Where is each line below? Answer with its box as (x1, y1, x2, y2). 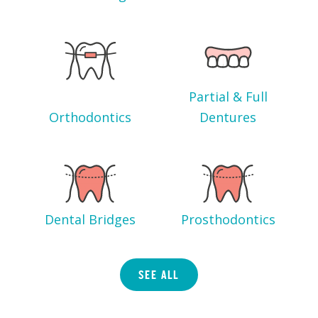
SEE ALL (138, 266, 180, 283)
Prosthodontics (181, 211, 275, 229)
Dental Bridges (45, 211, 136, 229)
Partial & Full (188, 88, 268, 106)
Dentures (199, 109, 256, 126)
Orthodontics (49, 109, 131, 126)
